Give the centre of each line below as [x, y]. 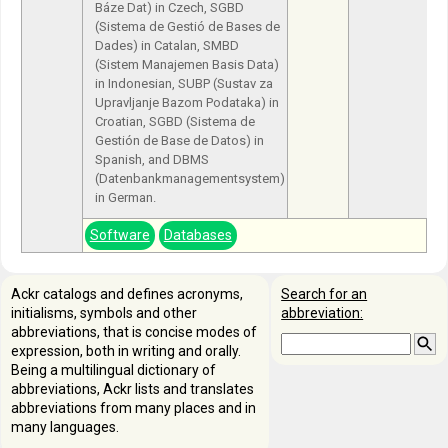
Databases [197, 234]
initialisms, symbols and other [104, 312]
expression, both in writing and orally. [126, 350]
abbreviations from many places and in [133, 407]
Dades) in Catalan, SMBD [166, 45]
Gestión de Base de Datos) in [179, 140]
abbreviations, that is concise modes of [134, 331]
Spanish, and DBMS [151, 159]
